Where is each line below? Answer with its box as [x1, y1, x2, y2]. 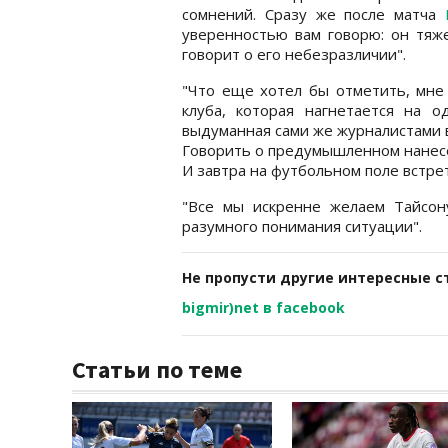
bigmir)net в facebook [182, 297, 345, 317]
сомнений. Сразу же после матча [182, 3, 446, 24]
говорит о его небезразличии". [182, 43, 406, 64]
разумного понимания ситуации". [182, 215, 422, 236]
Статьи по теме [72, 353, 242, 385]
